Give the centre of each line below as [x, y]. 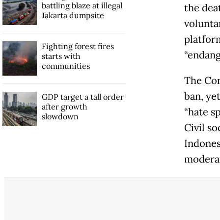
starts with [61, 56]
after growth [64, 107]
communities [66, 66]
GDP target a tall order [82, 97]
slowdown [60, 117]
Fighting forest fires [78, 46]
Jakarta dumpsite [73, 15]
